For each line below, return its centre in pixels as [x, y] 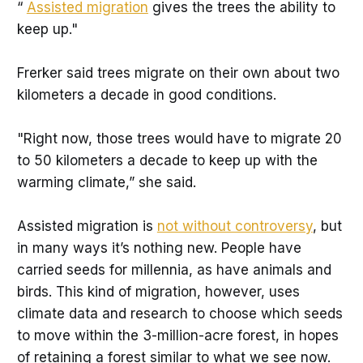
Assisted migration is [87, 226]
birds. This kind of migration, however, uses [158, 292]
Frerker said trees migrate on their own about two [178, 73]
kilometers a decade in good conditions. [146, 94]
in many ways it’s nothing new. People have [159, 248]
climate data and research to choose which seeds [179, 314]
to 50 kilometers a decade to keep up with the [167, 161]
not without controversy [235, 226]
